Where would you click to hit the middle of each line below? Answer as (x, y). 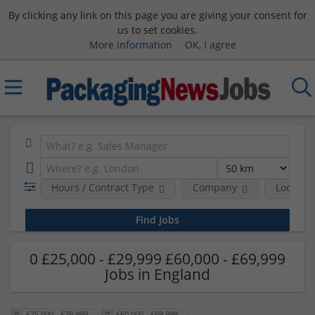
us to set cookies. (157, 30)
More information (130, 44)
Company (214, 187)
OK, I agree (210, 44)
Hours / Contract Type (102, 187)
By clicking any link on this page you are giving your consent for (157, 15)
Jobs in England (157, 274)
